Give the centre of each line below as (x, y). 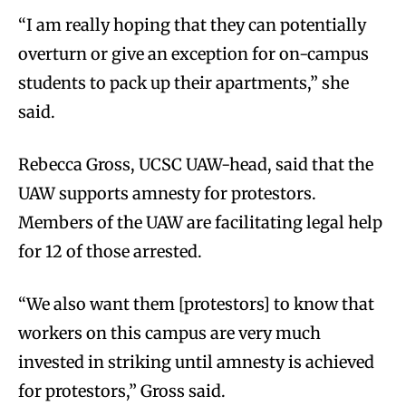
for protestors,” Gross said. (122, 391)
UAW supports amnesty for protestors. (167, 193)
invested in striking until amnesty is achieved (196, 362)
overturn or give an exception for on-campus (193, 53)
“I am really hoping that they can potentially (192, 24)
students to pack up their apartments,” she (184, 82)
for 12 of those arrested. (110, 251)
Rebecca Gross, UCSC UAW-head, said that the (196, 164)
